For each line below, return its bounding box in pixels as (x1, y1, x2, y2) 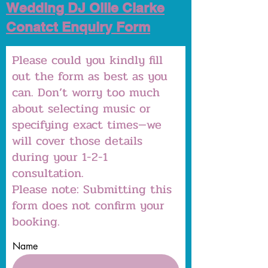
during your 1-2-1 (12, 148, 108, 166)
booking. (12, 212, 60, 231)
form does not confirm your (12, 196, 165, 215)
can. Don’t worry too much (12, 83, 160, 102)
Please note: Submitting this (12, 180, 172, 199)
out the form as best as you (12, 67, 167, 86)
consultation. (12, 164, 84, 182)
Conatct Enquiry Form (6, 19, 150, 35)
